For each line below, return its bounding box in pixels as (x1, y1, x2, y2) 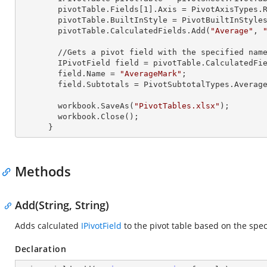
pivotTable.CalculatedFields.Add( (58, 26, 210, 35)
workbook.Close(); (20, 112, 58, 121)
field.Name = (58, 69, 120, 78)
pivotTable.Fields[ (58, 5, 144, 14)
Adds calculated (15, 220, 81, 231)
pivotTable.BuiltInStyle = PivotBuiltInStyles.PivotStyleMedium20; (20, 15, 58, 24)
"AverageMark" (120, 69, 182, 78)
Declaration (15, 243, 67, 254)
